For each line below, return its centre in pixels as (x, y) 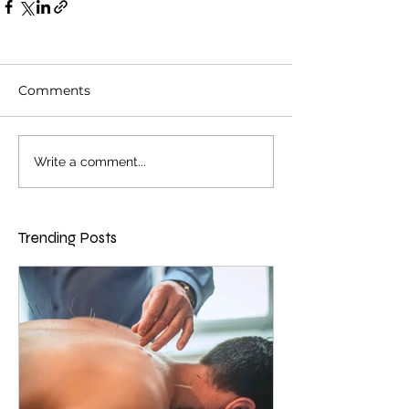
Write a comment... (90, 161)
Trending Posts (68, 238)
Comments (54, 90)
